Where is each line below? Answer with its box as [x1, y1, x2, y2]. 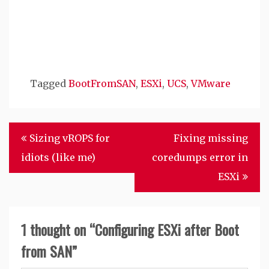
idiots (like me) [21, 151, 95, 164]
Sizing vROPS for [29, 132, 110, 145]
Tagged [29, 77, 68, 90]
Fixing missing [174, 132, 248, 145]
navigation [8, 144, 61, 166]
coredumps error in [152, 151, 248, 164]
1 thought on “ [21, 219, 95, 241]
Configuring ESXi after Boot [95, 219, 239, 241]
